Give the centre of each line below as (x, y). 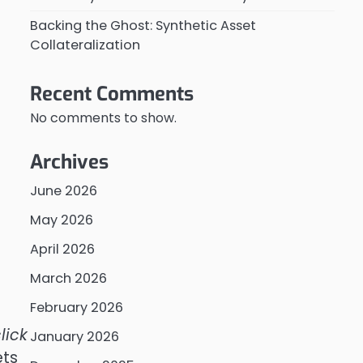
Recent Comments (111, 94)
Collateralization (85, 45)
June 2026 (63, 191)
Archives (69, 162)
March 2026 (68, 278)
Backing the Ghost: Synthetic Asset (143, 26)
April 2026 (62, 249)
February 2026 (76, 307)
